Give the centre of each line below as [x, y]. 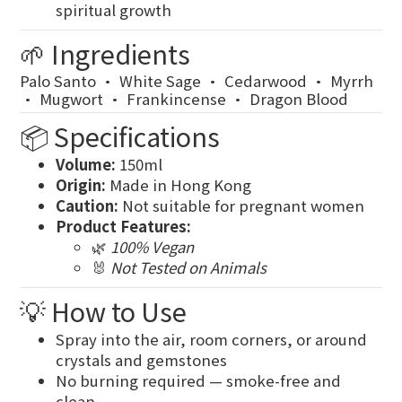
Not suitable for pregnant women [241, 205]
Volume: [86, 164]
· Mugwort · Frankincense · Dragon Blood [184, 99]
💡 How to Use [103, 311]
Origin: [81, 185]
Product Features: [123, 226]
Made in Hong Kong [179, 185]
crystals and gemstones [141, 360]
